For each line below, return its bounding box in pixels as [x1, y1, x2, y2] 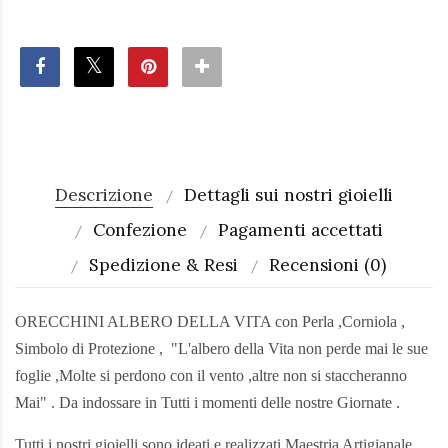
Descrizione [55, 184, 153, 206]
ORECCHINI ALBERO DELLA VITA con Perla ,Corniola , [15, 313, 405, 330]
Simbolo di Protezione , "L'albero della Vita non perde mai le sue [15, 340, 428, 357]
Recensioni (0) [269, 254, 386, 276]
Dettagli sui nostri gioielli [184, 184, 393, 206]
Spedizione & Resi [89, 254, 238, 276]
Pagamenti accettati [217, 219, 383, 241]
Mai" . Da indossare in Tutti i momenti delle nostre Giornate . [15, 394, 400, 411]
